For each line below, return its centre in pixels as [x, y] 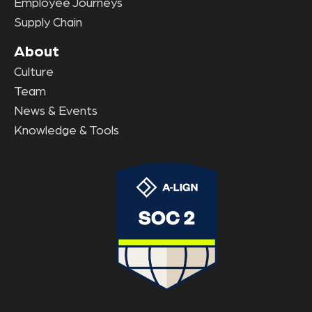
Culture [34, 72]
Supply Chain [48, 23]
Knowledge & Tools [67, 131]
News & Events [56, 111]
